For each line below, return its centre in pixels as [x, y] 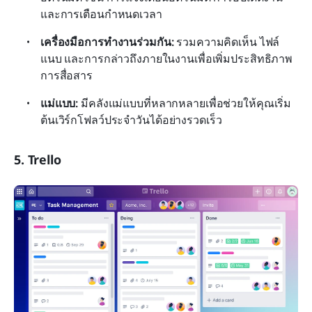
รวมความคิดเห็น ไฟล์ [227, 42]
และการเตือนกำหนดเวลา [101, 14]
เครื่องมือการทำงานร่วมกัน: [107, 42]
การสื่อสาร [67, 76]
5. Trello [38, 160]
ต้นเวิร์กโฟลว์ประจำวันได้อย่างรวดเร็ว [131, 120]
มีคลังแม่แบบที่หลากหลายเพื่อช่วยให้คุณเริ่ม [185, 103]
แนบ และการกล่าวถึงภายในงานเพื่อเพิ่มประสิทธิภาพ [167, 59]
